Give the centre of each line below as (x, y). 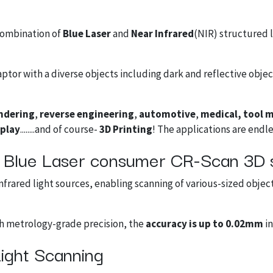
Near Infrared (162, 34)
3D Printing (126, 129)
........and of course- (60, 129)
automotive (166, 114)
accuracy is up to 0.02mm (204, 224)
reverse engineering (87, 114)
